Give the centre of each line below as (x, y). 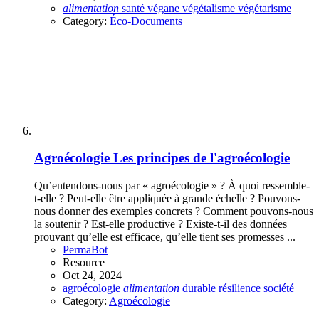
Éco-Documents (146, 21)
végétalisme (210, 8)
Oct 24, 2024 (92, 275)
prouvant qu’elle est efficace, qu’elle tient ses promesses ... (165, 236)
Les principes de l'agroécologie (202, 158)
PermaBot (85, 249)
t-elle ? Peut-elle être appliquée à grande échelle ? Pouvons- (167, 198)
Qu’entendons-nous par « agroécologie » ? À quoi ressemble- (172, 185)
